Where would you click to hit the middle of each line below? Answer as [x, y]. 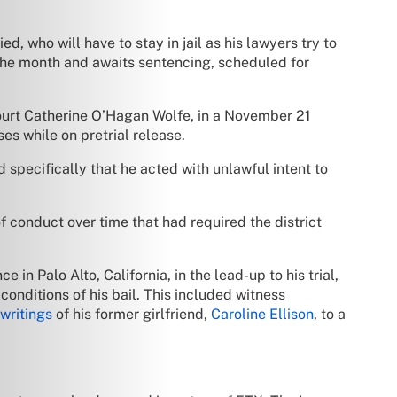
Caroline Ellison [262, 314]
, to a [330, 314]
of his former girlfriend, [132, 314]
